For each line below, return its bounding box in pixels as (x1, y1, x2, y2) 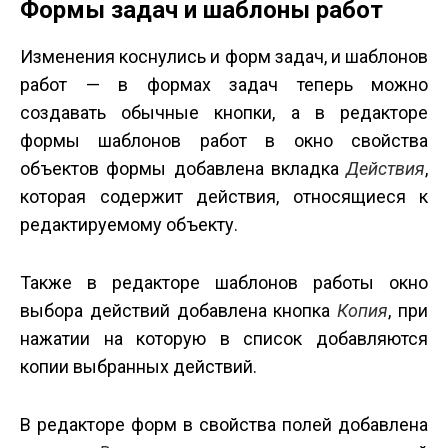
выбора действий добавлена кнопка (20, 300, 338, 322)
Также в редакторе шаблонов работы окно (20, 272, 428, 294)
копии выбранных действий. (20, 356, 257, 378)
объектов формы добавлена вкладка (20, 158, 346, 180)
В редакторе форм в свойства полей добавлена (20, 414, 428, 436)
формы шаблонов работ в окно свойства (20, 130, 428, 152)
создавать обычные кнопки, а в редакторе (20, 102, 428, 124)
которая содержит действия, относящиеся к (20, 186, 428, 208)
